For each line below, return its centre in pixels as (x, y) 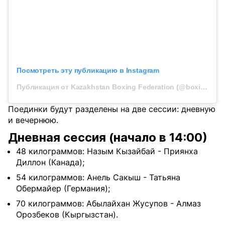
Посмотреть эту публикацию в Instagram (88, 71)
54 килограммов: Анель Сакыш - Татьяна (98, 178)
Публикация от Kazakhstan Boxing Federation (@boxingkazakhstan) (204, 87)
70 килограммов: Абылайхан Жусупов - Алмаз (108, 204)
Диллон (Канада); (50, 162)
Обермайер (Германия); (63, 189)
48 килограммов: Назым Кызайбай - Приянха (107, 151)
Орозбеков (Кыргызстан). (67, 215)
